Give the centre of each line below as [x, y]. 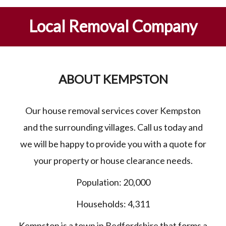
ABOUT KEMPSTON [113, 79]
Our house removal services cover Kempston [113, 111]
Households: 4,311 [113, 204]
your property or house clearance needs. [113, 161]
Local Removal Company [113, 26]
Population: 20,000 [113, 182]
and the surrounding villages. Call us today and [113, 127]
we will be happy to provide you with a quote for [113, 144]
